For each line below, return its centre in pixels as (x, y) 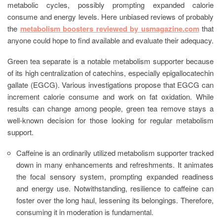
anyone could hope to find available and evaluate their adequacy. (110, 40)
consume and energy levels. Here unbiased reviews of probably (110, 16)
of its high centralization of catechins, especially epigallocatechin (110, 73)
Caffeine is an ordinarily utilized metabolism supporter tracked (115, 152)
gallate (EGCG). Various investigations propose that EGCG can (110, 84)
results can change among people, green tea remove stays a (110, 108)
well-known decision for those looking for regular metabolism (110, 120)
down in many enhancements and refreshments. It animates (115, 164)
